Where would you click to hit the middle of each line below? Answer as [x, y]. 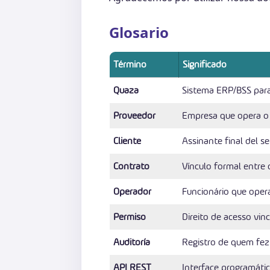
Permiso [130, 216]
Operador [132, 191]
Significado [205, 64]
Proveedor [134, 115]
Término [130, 64]
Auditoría [132, 242]
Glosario [139, 32]
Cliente [127, 140]
